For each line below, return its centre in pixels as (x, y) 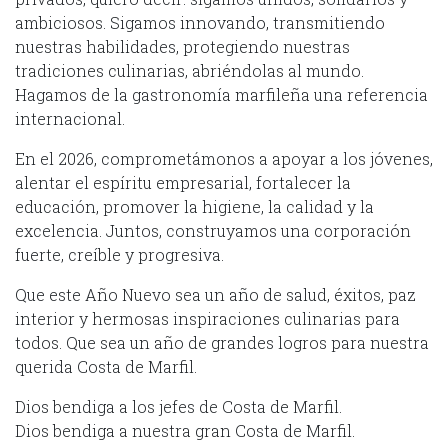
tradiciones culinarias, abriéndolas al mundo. (189, 71)
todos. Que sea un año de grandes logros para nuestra (222, 343)
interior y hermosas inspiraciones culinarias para (207, 319)
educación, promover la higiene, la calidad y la (194, 207)
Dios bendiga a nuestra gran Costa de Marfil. (185, 431)
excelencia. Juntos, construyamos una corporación (213, 231)
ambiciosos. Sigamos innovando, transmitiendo (200, 23)
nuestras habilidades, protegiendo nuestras (182, 47)
